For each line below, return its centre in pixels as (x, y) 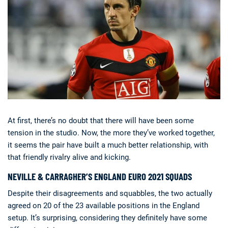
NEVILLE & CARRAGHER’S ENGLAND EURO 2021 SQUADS (100, 176)
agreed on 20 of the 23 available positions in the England (104, 205)
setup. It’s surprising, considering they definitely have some (107, 218)
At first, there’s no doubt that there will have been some (101, 120)
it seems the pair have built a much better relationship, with (108, 145)
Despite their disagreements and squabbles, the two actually (110, 193)
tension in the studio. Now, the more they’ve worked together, (111, 133)
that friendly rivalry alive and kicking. (69, 157)
